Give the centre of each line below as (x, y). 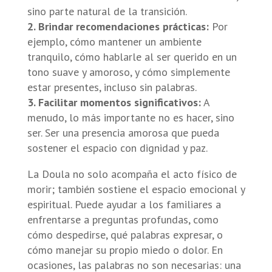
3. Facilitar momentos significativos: (114, 102)
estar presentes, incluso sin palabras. (112, 87)
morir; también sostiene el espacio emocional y (136, 189)
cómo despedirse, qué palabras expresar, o (125, 234)
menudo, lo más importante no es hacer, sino (131, 117)
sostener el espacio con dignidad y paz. (117, 148)
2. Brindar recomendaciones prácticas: (118, 26)
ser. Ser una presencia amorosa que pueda (123, 132)
